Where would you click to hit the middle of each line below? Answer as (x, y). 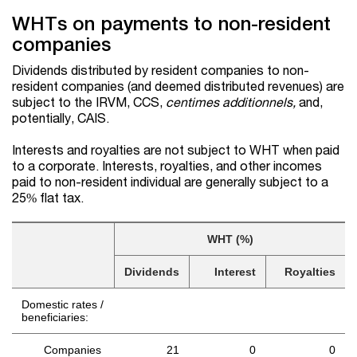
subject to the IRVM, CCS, (89, 102)
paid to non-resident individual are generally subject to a (170, 182)
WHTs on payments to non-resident (171, 24)
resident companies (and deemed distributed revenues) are (178, 86)
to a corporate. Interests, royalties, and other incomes (167, 166)
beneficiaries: (55, 318)
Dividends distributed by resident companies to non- (161, 70)
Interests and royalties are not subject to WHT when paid (176, 150)
